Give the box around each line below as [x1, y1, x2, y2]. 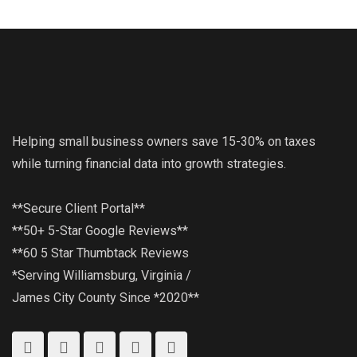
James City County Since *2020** [12, 290, 199, 305]
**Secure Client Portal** [12, 201, 145, 216]
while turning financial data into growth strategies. [12, 156, 286, 171]
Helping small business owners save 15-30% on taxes [12, 134, 316, 149]
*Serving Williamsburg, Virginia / [12, 268, 191, 283]
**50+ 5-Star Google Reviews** [12, 223, 188, 238]
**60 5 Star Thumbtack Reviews [12, 245, 189, 261]
